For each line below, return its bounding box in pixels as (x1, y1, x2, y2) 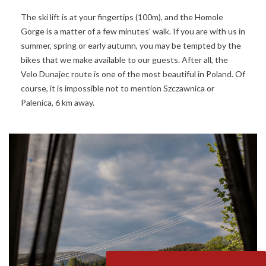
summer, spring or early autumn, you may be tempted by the (21, 40, 241, 51)
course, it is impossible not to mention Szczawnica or (21, 83, 214, 94)
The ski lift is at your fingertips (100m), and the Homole (21, 12, 223, 23)
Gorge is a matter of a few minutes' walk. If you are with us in (21, 26, 245, 37)
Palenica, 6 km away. (21, 97, 94, 108)
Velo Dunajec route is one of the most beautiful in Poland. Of (21, 69, 245, 80)
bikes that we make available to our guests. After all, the (21, 55, 228, 65)
